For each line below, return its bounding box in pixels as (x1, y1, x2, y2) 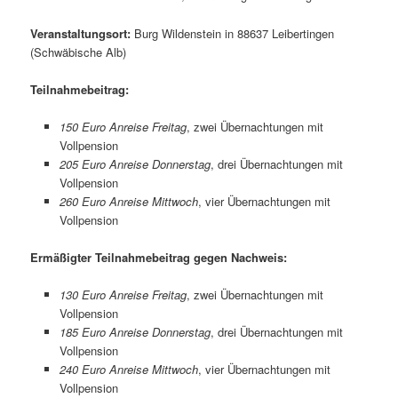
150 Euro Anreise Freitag (59, 117, 187, 135)
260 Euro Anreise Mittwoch (59, 192, 198, 210)
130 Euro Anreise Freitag (59, 286, 187, 303)
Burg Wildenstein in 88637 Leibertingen (131, 24, 335, 42)
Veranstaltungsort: (30, 24, 131, 42)
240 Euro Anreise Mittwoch (59, 361, 198, 378)
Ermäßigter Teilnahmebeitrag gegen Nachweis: (30, 248, 288, 266)
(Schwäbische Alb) (30, 43, 127, 60)
